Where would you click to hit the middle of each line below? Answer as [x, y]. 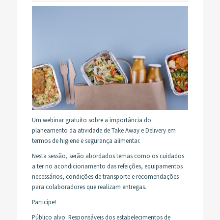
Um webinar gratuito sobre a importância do [92, 120]
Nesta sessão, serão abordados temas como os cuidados [108, 156]
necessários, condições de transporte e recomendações [105, 177]
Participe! [44, 202]
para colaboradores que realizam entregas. [89, 187]
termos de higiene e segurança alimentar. [86, 141]
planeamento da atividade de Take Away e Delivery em [104, 130]
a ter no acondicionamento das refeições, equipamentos [107, 166]
